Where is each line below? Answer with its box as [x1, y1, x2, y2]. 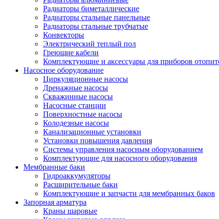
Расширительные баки [43, 180, 118, 189]
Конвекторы [43, 30, 84, 39]
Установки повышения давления [43, 136, 152, 145]
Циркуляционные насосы [43, 74, 128, 83]
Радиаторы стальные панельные [43, 13, 150, 22]
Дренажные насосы [43, 83, 108, 92]
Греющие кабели [43, 48, 99, 57]
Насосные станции [43, 101, 106, 109]
